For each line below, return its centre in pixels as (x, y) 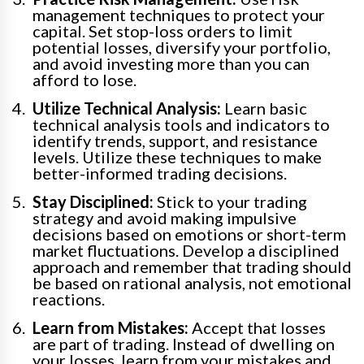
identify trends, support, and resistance (175, 141)
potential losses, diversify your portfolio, (182, 48)
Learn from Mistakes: (110, 328)
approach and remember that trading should (192, 267)
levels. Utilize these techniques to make (177, 157)
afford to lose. (84, 80)
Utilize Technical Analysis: (127, 108)
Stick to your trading (230, 202)
